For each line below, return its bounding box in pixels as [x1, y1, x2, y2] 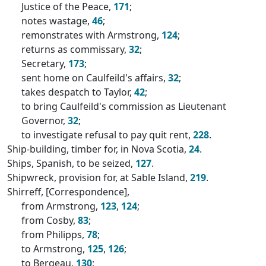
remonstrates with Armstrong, [21, 28, 161, 42]
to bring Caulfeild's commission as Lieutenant [21, 100, 226, 113]
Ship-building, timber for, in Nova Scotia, [7, 142, 189, 156]
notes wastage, [21, 14, 92, 27]
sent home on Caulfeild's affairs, [21, 71, 168, 84]
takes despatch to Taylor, [21, 85, 134, 99]
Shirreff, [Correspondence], [7, 185, 129, 198]
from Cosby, [21, 214, 78, 227]
